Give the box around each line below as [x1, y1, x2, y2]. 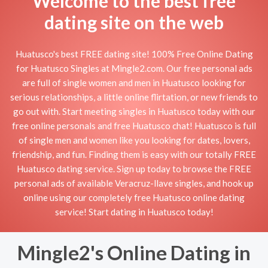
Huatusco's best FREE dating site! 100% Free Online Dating [15, 48, 253, 59]
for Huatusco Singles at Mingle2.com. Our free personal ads [16, 62, 252, 74]
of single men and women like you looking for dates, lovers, [18, 134, 250, 145]
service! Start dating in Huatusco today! [54, 206, 214, 217]
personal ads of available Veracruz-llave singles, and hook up [14, 177, 254, 188]
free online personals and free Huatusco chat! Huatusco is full [12, 120, 256, 131]
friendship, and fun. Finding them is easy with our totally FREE [12, 148, 256, 160]
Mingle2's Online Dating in [17, 240, 251, 264]
